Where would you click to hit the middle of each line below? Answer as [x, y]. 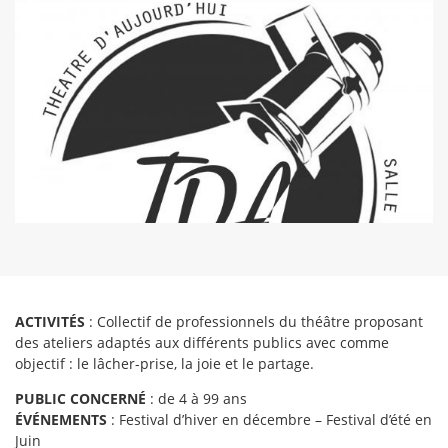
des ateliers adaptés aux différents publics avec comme [202, 342]
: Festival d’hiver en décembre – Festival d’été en [269, 419]
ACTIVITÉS [50, 321]
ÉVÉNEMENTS [61, 419]
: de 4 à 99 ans [196, 398]
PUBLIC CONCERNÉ [80, 398]
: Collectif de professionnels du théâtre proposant [254, 321]
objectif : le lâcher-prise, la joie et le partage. [164, 363]
